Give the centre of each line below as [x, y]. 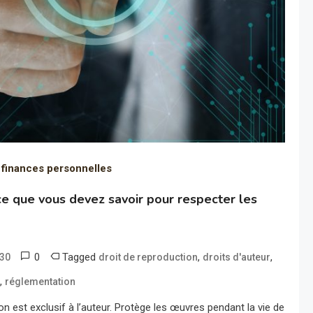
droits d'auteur [237, 257]
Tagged [81, 257]
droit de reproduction [148, 257]
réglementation [41, 281]
